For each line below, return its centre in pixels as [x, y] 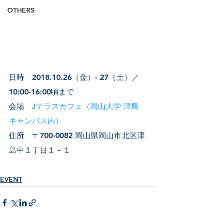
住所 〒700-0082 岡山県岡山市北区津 [77, 135]
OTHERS [21, 10]
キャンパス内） [37, 121]
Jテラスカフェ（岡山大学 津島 [85, 106]
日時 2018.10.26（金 [48, 77]
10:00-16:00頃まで [41, 92]
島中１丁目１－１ [40, 150]
